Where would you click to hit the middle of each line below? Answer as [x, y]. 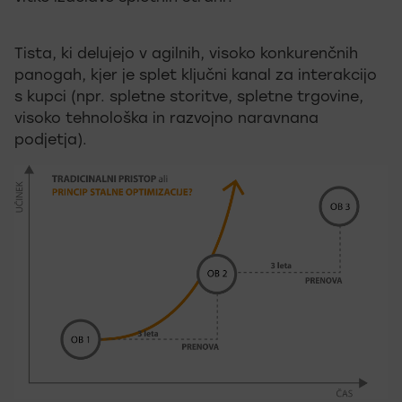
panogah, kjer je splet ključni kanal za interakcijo [196, 76]
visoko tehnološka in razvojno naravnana [166, 119]
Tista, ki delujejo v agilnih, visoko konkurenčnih [186, 55]
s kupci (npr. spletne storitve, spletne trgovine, [189, 98]
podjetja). [51, 141]
